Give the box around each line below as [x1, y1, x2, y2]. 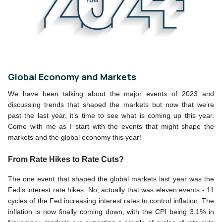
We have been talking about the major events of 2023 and [8, 89, 214, 98]
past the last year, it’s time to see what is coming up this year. [8, 111, 214, 119]
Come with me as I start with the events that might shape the [8, 122, 214, 130]
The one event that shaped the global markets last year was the [8, 174, 214, 183]
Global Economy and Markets [8, 70, 136, 83]
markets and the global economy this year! [8, 133, 141, 141]
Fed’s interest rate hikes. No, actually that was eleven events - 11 [8, 185, 214, 194]
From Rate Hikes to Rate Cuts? [8, 155, 124, 164]
